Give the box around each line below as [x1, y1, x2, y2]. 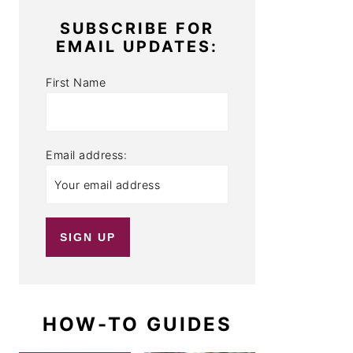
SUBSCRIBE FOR [60, 19, 214, 39]
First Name [46, 76, 106, 90]
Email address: [46, 148, 128, 162]
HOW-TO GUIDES [42, 313, 232, 336]
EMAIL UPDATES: [56, 37, 218, 57]
